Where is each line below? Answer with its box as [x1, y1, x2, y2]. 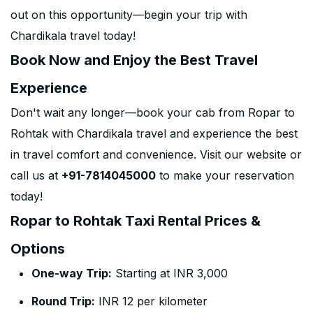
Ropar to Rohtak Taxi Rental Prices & [10, 212, 261, 229]
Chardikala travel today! [10, 29, 136, 43]
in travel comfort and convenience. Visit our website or [10, 147, 302, 161]
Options [10, 240, 65, 257]
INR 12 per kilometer [95, 294, 208, 308]
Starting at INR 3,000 [112, 266, 228, 280]
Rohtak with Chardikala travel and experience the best [10, 126, 298, 140]
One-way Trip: [31, 266, 112, 280]
